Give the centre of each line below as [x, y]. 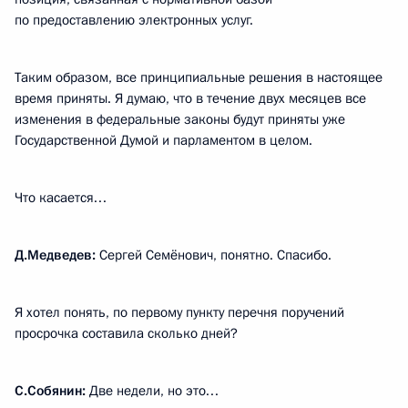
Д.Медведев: [55, 255]
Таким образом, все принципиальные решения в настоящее [199, 77]
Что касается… [61, 198]
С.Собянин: [50, 391]
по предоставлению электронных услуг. [134, 20]
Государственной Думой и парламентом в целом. [163, 140]
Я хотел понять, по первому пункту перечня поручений [179, 312]
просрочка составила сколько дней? [126, 333]
